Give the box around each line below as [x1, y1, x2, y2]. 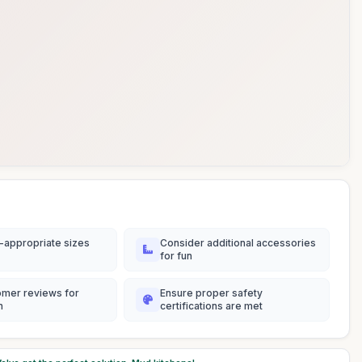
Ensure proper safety [160, 287, 263, 299]
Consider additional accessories [160, 237, 316, 249]
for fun [160, 250, 192, 262]
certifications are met [160, 300, 263, 312]
